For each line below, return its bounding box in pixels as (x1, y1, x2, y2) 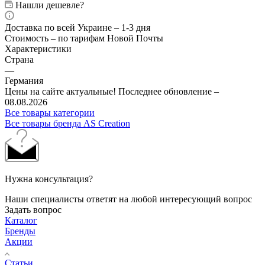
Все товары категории (5, 107, 95, 118)
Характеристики (5, 43, 72, 54)
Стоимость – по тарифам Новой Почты (5, 33, 163, 43)
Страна (5, 54, 34, 64)
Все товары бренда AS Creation (5, 118, 130, 128)
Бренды (5, 225, 35, 236)
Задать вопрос (5, 204, 62, 215)
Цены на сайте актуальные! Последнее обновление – (5, 86, 219, 96)
